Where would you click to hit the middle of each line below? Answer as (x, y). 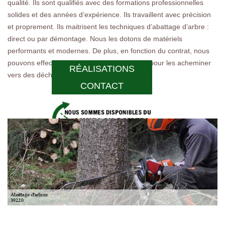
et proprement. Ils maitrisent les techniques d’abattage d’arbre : (108, 26)
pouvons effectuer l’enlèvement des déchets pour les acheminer (109, 63)
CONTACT (102, 86)
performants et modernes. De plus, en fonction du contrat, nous (108, 50)
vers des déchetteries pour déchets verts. (73, 75)
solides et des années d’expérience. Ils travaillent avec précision (109, 14)
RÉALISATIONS (102, 69)
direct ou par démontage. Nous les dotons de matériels (95, 38)
